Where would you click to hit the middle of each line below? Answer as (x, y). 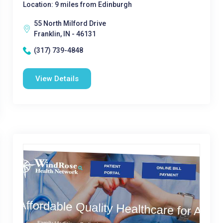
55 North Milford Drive (70, 23)
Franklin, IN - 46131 (65, 34)
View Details (57, 79)
